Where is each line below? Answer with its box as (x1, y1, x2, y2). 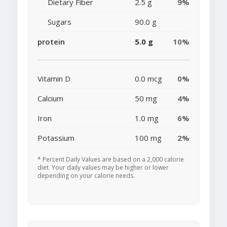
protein (37, 36, 65, 47)
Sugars (48, 17, 71, 27)
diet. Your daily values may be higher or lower (37, 163, 169, 172)
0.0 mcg (135, 73, 162, 84)
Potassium (37, 133, 74, 143)
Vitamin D (37, 73, 70, 84)
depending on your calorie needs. (37, 171, 135, 180)
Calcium (37, 93, 63, 104)
